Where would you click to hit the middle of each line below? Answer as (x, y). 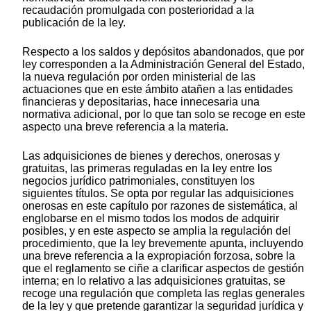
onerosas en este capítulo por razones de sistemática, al (160, 206)
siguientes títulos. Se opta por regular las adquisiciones (158, 194)
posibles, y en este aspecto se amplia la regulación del (157, 231)
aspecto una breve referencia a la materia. (125, 127)
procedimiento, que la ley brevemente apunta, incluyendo (163, 244)
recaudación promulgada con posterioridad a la (138, 10)
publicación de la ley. (74, 23)
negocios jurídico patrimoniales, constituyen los (138, 181)
